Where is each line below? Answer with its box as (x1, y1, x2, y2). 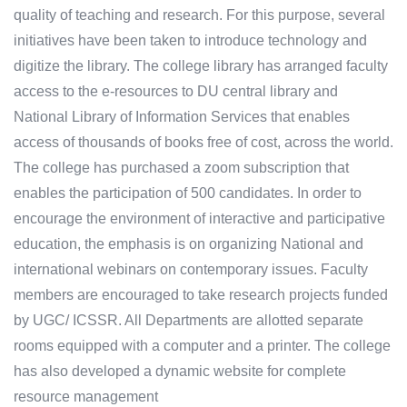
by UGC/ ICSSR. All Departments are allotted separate (14, 313, 363, 329)
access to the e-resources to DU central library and (14, 84, 338, 100)
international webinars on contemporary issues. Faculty (14, 262, 368, 278)
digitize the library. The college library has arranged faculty (14, 58, 388, 74)
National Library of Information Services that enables (14, 109, 350, 125)
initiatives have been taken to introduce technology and (14, 33, 367, 49)
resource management (14, 389, 158, 405)
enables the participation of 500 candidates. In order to (14, 185, 362, 202)
